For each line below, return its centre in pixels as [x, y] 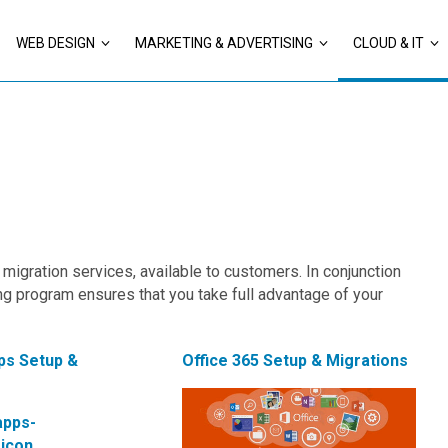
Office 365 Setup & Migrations [295, 360]
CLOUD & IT [388, 43]
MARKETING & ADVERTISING [224, 43]
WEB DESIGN [55, 43]
